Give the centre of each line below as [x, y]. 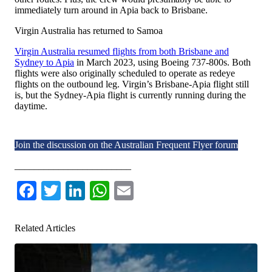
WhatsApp [151, 191]
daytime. [31, 106]
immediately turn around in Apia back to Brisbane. [111, 10]
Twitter [89, 191]
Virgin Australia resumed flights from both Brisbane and [122, 51]
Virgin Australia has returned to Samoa [89, 31]
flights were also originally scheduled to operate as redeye [125, 73]
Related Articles [45, 228]
